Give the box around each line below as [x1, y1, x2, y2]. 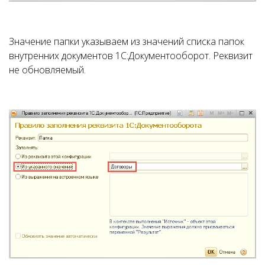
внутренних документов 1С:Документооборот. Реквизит [9, 49, 253, 63]
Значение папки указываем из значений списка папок [9, 35, 244, 49]
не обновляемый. [9, 63, 86, 77]
